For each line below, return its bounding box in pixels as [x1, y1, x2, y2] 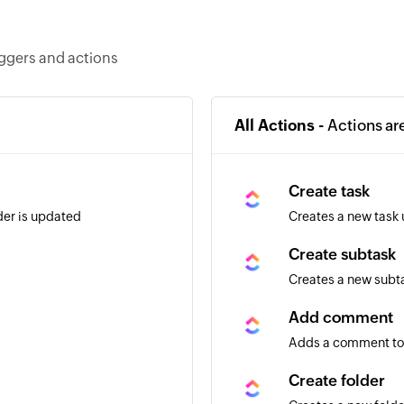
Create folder [289, 372, 385, 390]
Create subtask [289, 245, 396, 263]
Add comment [289, 308, 393, 326]
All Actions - [234, 116, 327, 134]
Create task [289, 182, 370, 200]
